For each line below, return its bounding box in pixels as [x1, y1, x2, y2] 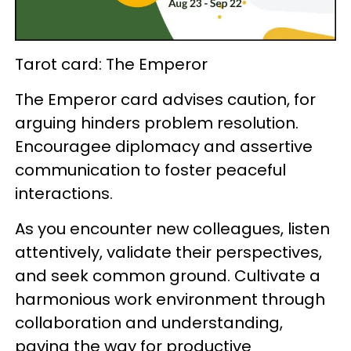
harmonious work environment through [15, 288, 325, 310]
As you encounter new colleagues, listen [15, 217, 330, 240]
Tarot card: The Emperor [15, 52, 208, 75]
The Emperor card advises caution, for [15, 88, 316, 110]
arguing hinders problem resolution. [15, 111, 299, 134]
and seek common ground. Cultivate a [15, 264, 320, 287]
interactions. [15, 182, 113, 204]
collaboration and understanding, [15, 311, 283, 334]
